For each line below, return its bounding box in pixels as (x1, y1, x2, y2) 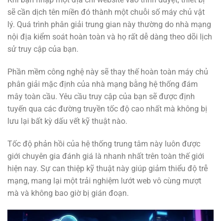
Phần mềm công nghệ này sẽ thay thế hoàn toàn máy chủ (7, 67, 208, 76)
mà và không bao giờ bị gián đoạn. (7, 188, 129, 198)
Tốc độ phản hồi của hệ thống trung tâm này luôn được (7, 139, 200, 148)
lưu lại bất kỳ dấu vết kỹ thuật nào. (7, 116, 127, 126)
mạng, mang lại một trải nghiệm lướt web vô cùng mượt (7, 176, 201, 185)
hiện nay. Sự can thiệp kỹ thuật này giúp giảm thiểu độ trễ (7, 163, 208, 173)
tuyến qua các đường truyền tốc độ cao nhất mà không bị (7, 104, 207, 113)
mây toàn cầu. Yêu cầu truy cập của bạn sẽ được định (7, 92, 195, 101)
